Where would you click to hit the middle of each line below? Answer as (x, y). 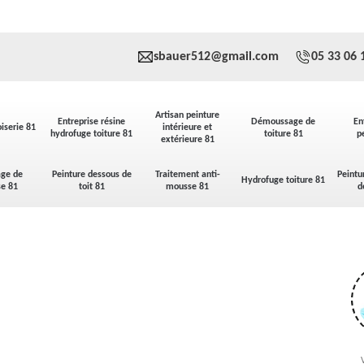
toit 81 (91, 186)
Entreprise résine (91, 121)
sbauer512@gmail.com (216, 57)
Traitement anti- (187, 174)
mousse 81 (188, 186)
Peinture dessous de (91, 174)
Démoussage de (284, 121)
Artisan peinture (188, 115)
